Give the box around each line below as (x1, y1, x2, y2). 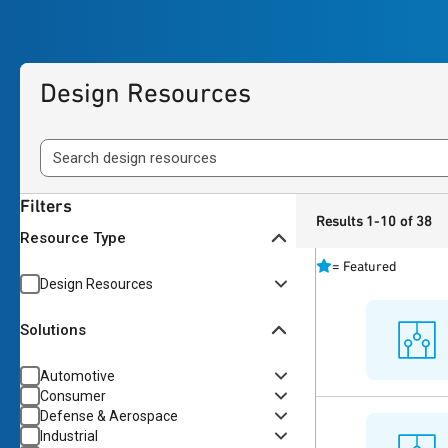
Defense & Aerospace (40, 408, 178, 424)
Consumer (40, 388, 106, 404)
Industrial (40, 428, 98, 444)
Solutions (20, 320, 86, 339)
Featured (342, 258, 397, 274)
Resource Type (20, 228, 126, 247)
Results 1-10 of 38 (315, 212, 432, 230)
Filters (20, 195, 72, 216)
